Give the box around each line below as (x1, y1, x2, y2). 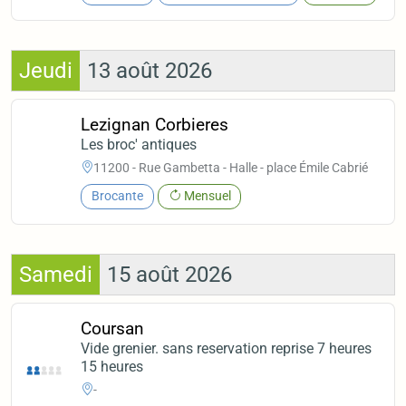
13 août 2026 (87, 57, 212, 83)
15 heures (81, 358, 144, 376)
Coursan (81, 318, 145, 340)
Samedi (19, 261, 92, 287)
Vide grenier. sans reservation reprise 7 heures (81, 340, 372, 358)
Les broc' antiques (81, 136, 198, 154)
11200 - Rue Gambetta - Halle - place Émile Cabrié (93, 159, 369, 175)
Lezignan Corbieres (81, 114, 229, 136)
